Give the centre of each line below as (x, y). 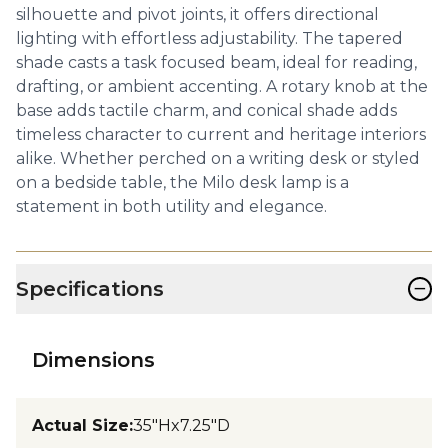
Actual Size (80, 425)
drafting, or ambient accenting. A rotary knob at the (222, 86)
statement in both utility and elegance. (171, 206)
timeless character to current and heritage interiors (221, 134)
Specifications (90, 288)
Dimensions (93, 359)
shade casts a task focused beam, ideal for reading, (216, 62)
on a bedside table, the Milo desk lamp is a (182, 182)
